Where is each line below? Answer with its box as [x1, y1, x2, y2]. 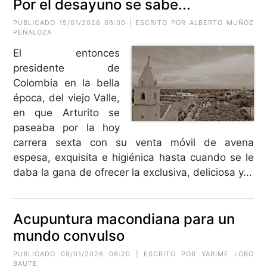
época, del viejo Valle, [13, 91, 120, 104]
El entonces [13, 46, 120, 59]
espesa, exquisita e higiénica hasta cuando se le [13, 151, 254, 163]
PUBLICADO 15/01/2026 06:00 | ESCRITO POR [13, 18, 190, 27]
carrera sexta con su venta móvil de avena [13, 136, 254, 148]
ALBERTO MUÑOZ [189, 18, 254, 27]
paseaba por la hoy [13, 121, 120, 133]
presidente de [13, 61, 120, 74]
